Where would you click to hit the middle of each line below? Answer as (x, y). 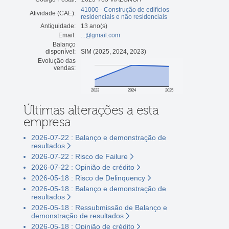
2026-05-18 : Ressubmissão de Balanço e (99, 207)
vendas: (64, 68)
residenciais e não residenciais (124, 17)
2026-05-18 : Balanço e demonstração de (98, 188)
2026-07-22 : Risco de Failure (79, 156)
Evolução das (56, 61)
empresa (47, 122)
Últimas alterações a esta (91, 110)
